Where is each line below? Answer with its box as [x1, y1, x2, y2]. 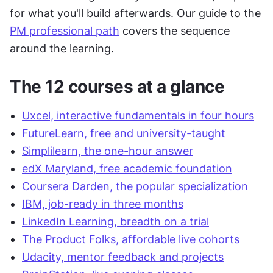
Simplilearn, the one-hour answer [22, 144, 193, 157]
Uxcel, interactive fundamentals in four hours [22, 109, 254, 122]
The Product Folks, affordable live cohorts [22, 233, 239, 246]
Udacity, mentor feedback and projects [22, 250, 224, 263]
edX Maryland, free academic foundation [22, 162, 232, 175]
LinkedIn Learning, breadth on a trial [22, 215, 209, 228]
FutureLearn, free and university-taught [22, 127, 225, 140]
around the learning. [10, 42, 114, 55]
